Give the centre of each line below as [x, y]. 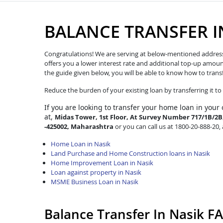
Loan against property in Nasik [96, 172]
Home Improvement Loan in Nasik [102, 163]
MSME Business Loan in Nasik [94, 181]
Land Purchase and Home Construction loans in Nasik [130, 153]
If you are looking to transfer [93, 107]
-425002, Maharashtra [79, 126]
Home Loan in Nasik [80, 144]
